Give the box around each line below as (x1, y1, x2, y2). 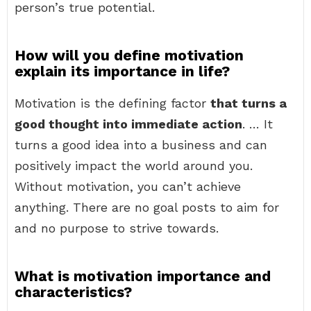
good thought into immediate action (15, 117, 242, 131)
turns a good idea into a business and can (15, 137, 267, 152)
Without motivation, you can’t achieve (15, 179, 241, 194)
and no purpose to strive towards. (15, 221, 219, 235)
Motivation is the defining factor (15, 96, 210, 110)
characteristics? (15, 283, 132, 301)
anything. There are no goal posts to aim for (15, 200, 279, 215)
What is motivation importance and (15, 267, 271, 285)
